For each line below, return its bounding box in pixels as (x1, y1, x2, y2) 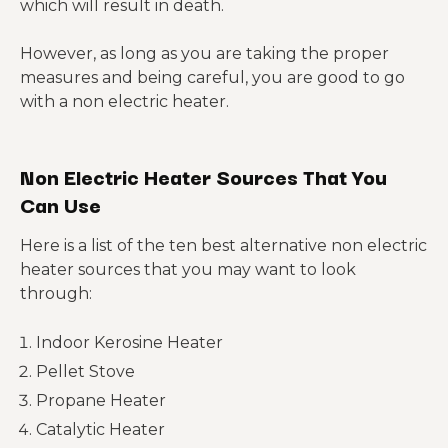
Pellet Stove (36, 362, 135, 381)
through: (20, 284, 92, 303)
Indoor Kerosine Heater (36, 333, 223, 352)
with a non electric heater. (20, 92, 229, 111)
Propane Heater (36, 391, 166, 410)
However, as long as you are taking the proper (20, 44, 389, 63)
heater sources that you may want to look (20, 260, 356, 279)
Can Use (20, 188, 101, 220)
